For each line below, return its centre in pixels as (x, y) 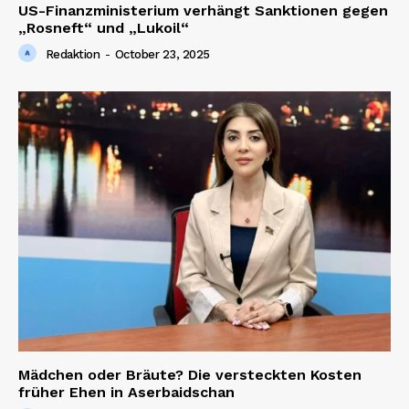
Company (88, 81)
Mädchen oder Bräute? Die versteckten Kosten (190, 375)
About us (56, 120)
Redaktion (72, 55)
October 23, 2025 (162, 55)
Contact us (63, 147)
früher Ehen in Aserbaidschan (126, 393)
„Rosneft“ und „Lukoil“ (104, 27)
